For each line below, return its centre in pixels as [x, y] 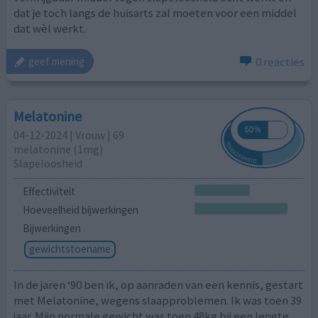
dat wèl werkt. [50, 29]
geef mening [57, 62]
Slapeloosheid [48, 163]
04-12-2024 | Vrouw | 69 [69, 135]
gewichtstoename [70, 248]
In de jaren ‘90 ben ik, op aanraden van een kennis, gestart [159, 285]
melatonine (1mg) [59, 149]
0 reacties [280, 61]
